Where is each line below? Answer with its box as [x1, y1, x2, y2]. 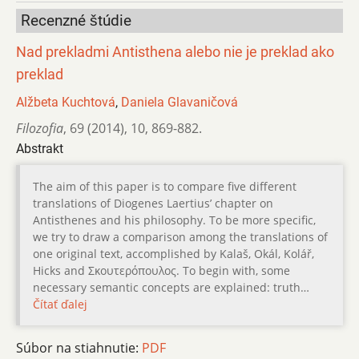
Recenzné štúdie [21, 10, 131, 30]
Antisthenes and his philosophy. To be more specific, [33, 212, 316, 228]
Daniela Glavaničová [121, 94, 238, 110]
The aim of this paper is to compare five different [33, 178, 296, 194]
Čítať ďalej [33, 296, 87, 312]
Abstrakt [16, 140, 63, 156]
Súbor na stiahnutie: [16, 338, 142, 357]
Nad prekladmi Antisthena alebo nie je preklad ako [16, 43, 334, 60]
